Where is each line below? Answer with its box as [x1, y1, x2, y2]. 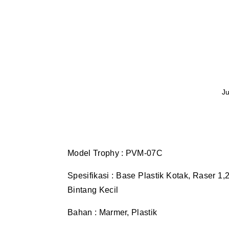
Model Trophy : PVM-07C [67, 149, 163, 157]
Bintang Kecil [67, 186, 119, 194]
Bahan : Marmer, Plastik [67, 208, 157, 217]
